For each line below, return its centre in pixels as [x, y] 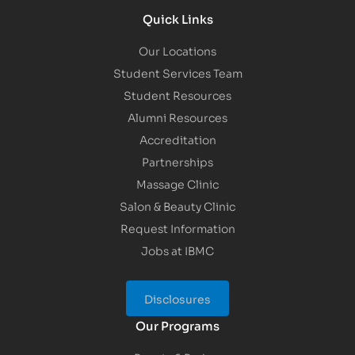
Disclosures [177, 299]
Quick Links [177, 19]
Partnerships [177, 162]
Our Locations [177, 51]
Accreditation [177, 139]
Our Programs [177, 325]
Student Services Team [177, 73]
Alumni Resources [177, 117]
